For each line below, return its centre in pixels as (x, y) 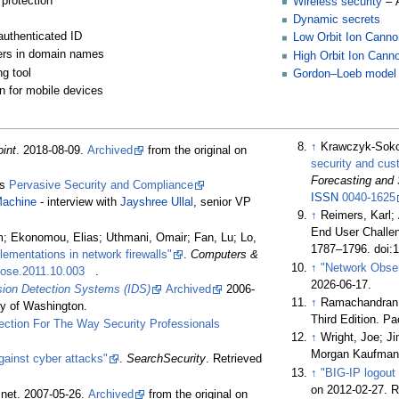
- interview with (79, 203)
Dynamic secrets (336, 20)
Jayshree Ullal (157, 203)
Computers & (225, 254)
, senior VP (223, 203)
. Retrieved (234, 359)
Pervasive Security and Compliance (102, 186)
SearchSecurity (167, 359)
